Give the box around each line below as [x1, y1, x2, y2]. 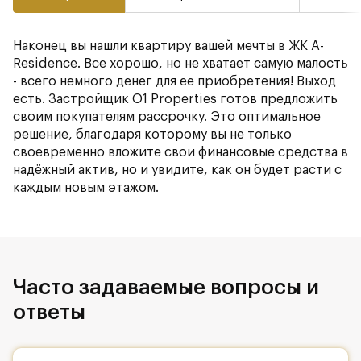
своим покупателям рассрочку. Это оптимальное [13, 110, 321, 123]
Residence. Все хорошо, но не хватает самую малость [13, 57, 348, 70]
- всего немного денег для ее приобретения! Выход [13, 75, 336, 88]
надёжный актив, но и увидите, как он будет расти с [13, 164, 342, 176]
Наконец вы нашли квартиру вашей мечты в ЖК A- [13, 39, 324, 52]
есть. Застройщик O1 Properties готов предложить [13, 93, 338, 106]
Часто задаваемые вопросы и [13, 277, 319, 298]
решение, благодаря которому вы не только [13, 128, 292, 141]
